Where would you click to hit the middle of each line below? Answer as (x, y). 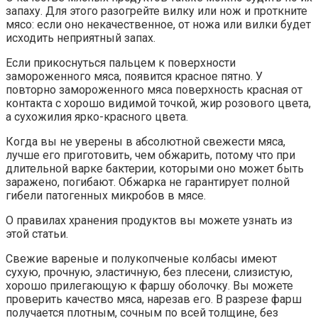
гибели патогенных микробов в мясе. (106, 195)
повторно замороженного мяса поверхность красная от (154, 89)
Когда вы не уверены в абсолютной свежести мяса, (146, 141)
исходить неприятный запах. (81, 38)
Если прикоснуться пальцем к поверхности (121, 62)
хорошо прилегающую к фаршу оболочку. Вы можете (149, 285)
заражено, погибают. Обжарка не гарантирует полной (148, 182)
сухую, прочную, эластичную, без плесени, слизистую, (149, 272)
